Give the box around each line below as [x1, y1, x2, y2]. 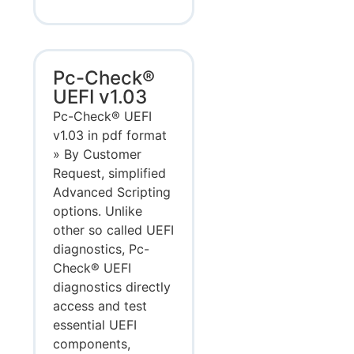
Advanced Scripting [53, 183, 171, 200]
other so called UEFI [53, 221, 175, 238]
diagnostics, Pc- [53, 240, 150, 257]
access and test [53, 297, 148, 314]
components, [53, 335, 131, 352]
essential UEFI [53, 316, 137, 333]
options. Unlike [53, 202, 143, 219]
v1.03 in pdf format [53, 126, 168, 143]
